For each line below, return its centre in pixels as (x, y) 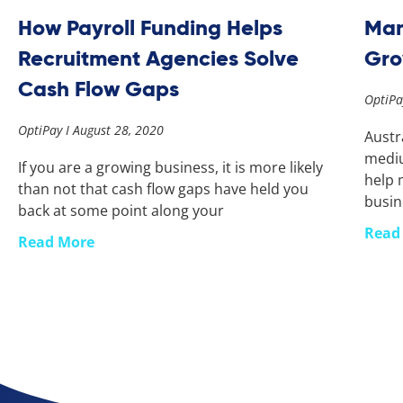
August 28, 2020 (116, 130)
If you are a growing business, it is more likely (170, 167)
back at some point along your (121, 210)
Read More (56, 242)
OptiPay (42, 130)
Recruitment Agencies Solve (158, 58)
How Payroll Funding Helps (150, 27)
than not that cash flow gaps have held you (163, 188)
